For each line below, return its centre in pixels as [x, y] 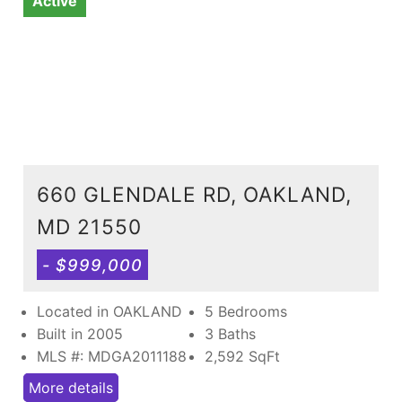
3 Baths [230, 333]
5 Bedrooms [246, 311]
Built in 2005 [80, 333]
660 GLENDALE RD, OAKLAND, [194, 194]
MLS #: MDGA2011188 [112, 356]
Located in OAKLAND [109, 311]
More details [71, 387]
